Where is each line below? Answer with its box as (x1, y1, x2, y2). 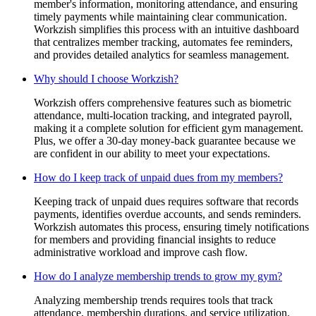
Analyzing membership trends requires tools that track (34, 293, 273, 306)
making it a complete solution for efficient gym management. (34, 121, 303, 134)
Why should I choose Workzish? (34, 72, 178, 85)
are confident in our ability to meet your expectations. (34, 147, 270, 159)
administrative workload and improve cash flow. (34, 245, 248, 258)
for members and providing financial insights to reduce (34, 233, 276, 245)
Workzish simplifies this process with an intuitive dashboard (34, 23, 299, 35)
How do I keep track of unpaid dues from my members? (34, 171, 283, 183)
